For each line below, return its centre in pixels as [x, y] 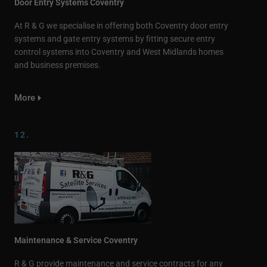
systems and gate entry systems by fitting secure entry [115, 38]
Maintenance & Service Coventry [76, 240]
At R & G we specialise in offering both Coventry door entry [121, 25]
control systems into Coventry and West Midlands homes [119, 52]
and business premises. [58, 65]
